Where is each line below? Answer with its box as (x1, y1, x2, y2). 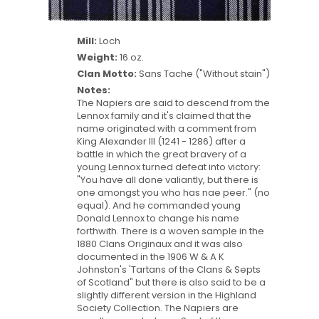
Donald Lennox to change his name (76, 211, 239, 225)
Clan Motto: (76, 66, 137, 80)
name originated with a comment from (76, 121, 256, 135)
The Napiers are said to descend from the (76, 95, 270, 110)
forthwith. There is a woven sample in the (76, 224, 264, 238)
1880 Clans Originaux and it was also (76, 236, 243, 251)
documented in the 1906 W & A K (76, 249, 224, 263)
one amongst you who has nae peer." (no (76, 185, 270, 199)
